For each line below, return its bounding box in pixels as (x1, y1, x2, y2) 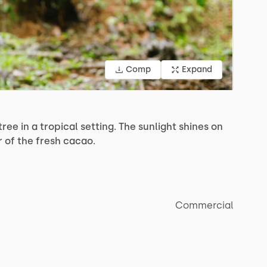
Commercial (175, 199, 234, 211)
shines (179, 120, 209, 132)
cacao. (63, 135, 95, 147)
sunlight (138, 120, 176, 132)
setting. (80, 120, 116, 132)
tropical (40, 120, 78, 132)
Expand (182, 64, 212, 74)
